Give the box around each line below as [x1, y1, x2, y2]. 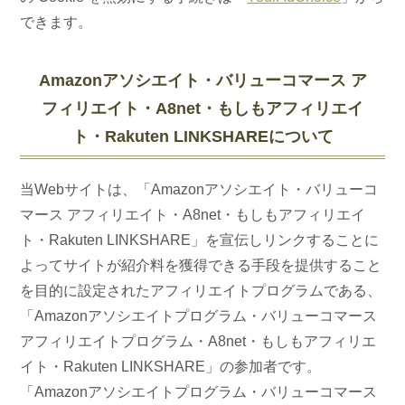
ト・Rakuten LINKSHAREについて [71, 127, 334, 146]
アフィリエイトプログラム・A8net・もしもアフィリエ [20, 334, 377, 349]
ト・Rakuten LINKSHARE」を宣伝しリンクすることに [20, 232, 380, 248]
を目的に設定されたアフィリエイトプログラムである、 [20, 283, 382, 298]
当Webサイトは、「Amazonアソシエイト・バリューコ [20, 182, 379, 197]
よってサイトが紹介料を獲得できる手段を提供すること [20, 258, 382, 273]
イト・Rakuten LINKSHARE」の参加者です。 [20, 359, 322, 374]
